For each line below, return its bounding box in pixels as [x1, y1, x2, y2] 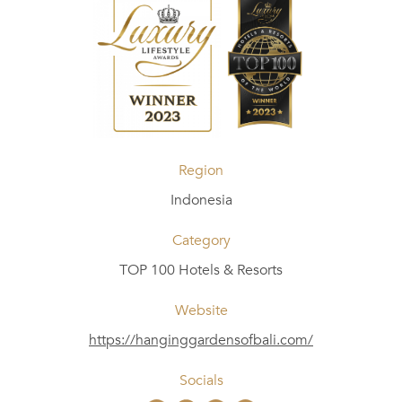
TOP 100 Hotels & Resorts [119, 260, 283, 281]
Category [171, 231, 231, 251]
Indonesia [170, 190, 232, 211]
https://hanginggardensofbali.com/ [89, 330, 313, 351]
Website [174, 301, 228, 321]
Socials [179, 371, 223, 391]
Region [179, 161, 223, 181]
